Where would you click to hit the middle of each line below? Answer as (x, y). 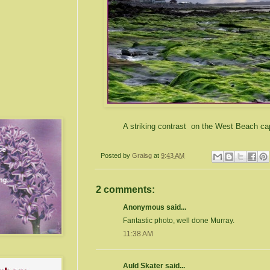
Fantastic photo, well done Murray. (179, 220)
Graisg (143, 156)
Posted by (116, 156)
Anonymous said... (155, 207)
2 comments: (125, 189)
